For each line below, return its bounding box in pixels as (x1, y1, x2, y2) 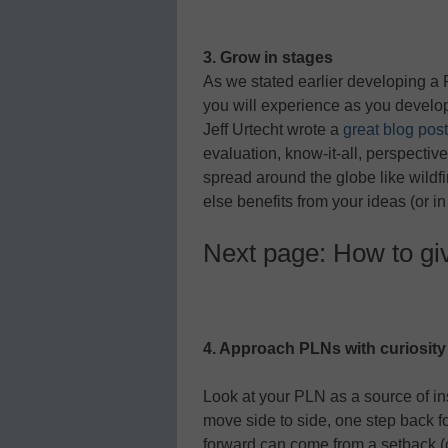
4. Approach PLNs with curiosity (203, 340, 446, 358)
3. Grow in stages (203, 49, 333, 67)
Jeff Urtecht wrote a (203, 121, 343, 139)
